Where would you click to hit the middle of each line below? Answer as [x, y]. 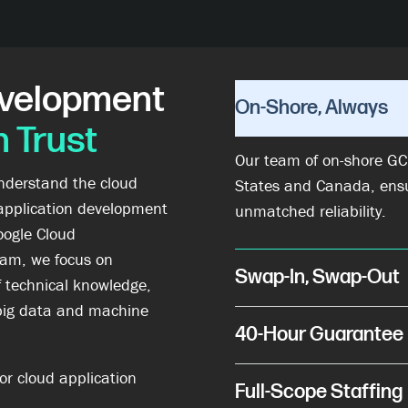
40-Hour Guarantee [319, 335]
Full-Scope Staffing [318, 393]
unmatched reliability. [310, 211]
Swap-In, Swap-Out [317, 278]
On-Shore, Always [311, 108]
